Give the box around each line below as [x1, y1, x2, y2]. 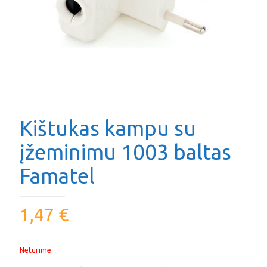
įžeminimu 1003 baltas [20, 140, 231, 164]
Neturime [20, 246, 51, 254]
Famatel [20, 164, 95, 188]
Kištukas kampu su [20, 116, 196, 140]
